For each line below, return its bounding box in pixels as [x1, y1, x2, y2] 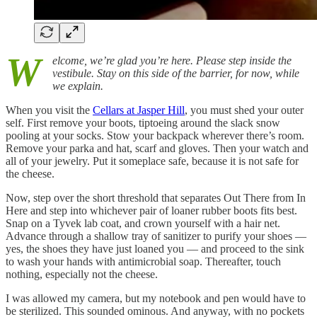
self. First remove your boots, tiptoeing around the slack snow [6, 116, 280, 129]
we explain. [52, 79, 103, 92]
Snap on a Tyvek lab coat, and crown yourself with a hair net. [6, 217, 280, 229]
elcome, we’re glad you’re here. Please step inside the [52, 54, 292, 67]
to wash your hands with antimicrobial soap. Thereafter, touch [6, 255, 281, 267]
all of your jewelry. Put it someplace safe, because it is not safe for [6, 154, 299, 167]
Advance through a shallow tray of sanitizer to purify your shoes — [6, 229, 306, 242]
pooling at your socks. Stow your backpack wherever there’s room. [6, 129, 304, 142]
